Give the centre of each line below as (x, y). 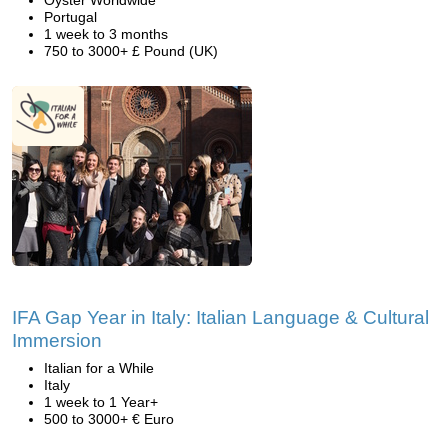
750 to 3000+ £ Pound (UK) (131, 51)
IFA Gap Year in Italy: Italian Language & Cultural (220, 317)
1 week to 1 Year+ (101, 402)
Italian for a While (99, 368)
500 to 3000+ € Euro (109, 419)
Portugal (70, 17)
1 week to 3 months (106, 34)
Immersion (57, 340)
